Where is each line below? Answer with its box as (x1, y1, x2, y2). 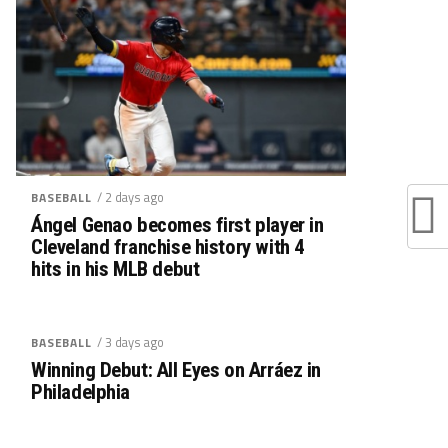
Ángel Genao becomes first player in (31, 212, 324, 237)
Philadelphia (31, 379, 131, 404)
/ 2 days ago (96, 186, 164, 207)
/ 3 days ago (96, 331, 164, 352)
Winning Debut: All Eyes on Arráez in (31, 357, 322, 382)
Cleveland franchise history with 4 (31, 234, 305, 259)
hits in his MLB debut (31, 256, 200, 281)
